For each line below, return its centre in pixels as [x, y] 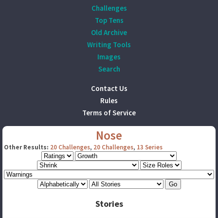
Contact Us [109, 88]
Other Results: [26, 147]
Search [109, 69]
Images [109, 57]
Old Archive [109, 32]
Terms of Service [109, 113]
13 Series [150, 147]
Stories [109, 204]
